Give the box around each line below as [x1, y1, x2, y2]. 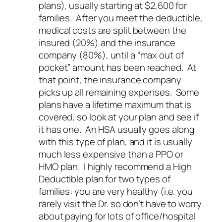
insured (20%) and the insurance [39, 36, 175, 49]
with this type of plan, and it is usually [39, 135, 192, 148]
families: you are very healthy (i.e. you [39, 184, 193, 198]
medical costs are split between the [39, 23, 186, 37]
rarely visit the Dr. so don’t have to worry [39, 197, 202, 210]
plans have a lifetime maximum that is [39, 98, 192, 111]
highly [87, 160, 113, 173]
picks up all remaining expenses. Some [39, 85, 200, 99]
